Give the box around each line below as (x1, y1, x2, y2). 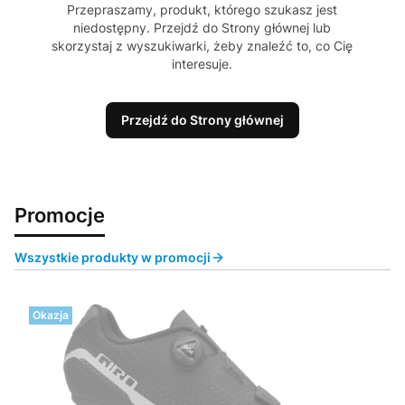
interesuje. (172, 56, 233, 72)
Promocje (14, 202, 105, 228)
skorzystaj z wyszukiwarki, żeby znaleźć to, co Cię (52, 38, 353, 54)
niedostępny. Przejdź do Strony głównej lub (73, 20, 332, 36)
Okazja (33, 308, 69, 323)
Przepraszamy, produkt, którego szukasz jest (67, 2, 338, 18)
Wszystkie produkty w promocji (14, 250, 211, 266)
